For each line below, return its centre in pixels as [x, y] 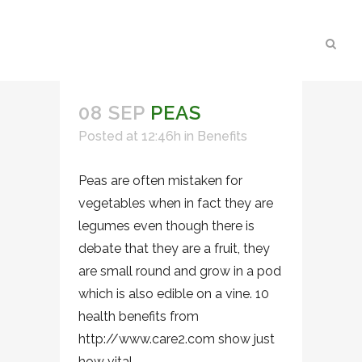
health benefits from [139, 316]
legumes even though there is [166, 226]
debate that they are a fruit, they [174, 248]
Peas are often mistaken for [160, 181]
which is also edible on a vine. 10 [174, 294]
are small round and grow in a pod [180, 271]
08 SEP [112, 113]
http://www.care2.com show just [177, 339]
